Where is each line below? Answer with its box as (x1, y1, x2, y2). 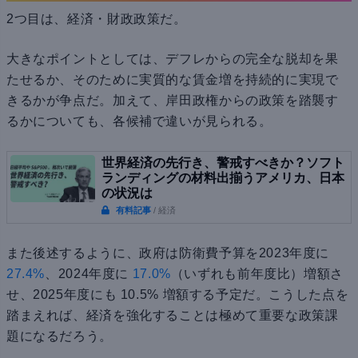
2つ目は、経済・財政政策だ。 (6, 12, 187, 26)
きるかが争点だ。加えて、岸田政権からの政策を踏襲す (6, 93, 339, 108)
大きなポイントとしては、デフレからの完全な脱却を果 (6, 52, 339, 66)
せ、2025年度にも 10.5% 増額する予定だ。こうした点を (6, 288, 349, 302)
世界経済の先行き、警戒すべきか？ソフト (101, 156, 344, 170)
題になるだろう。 (6, 329, 113, 344)
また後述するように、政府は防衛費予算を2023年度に (6, 246, 330, 261)
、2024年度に (45, 267, 133, 281)
